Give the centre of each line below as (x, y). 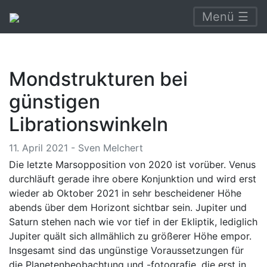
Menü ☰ (225, 17)
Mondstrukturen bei (98, 79)
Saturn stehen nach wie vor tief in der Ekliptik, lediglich (133, 222)
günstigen (55, 102)
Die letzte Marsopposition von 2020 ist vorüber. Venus (132, 164)
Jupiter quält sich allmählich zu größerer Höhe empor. (130, 236)
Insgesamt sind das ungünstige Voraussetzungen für (126, 250)
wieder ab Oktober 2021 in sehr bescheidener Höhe (125, 193)
